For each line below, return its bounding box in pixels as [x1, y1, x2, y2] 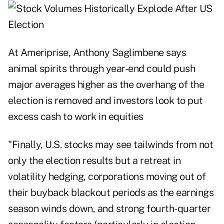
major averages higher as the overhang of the [8, 78, 204, 91]
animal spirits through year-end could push [8, 62, 195, 75]
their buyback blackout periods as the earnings [8, 186, 213, 199]
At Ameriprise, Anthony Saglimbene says [8, 46, 186, 59]
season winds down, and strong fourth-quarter [8, 202, 210, 215]
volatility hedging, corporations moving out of [8, 170, 205, 183]
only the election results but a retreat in [8, 154, 180, 167]
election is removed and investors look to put [8, 94, 203, 107]
